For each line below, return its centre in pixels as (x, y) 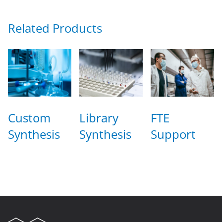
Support (173, 134)
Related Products (55, 28)
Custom (29, 117)
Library (99, 117)
